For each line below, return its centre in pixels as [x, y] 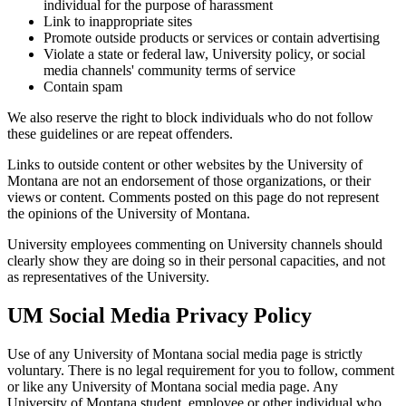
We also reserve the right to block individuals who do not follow [190, 118]
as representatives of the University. [108, 277]
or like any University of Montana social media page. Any [173, 387]
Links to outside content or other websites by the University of [185, 165]
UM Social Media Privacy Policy [159, 316]
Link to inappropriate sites [118, 22]
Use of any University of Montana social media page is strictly [185, 354]
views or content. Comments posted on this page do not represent [193, 198]
